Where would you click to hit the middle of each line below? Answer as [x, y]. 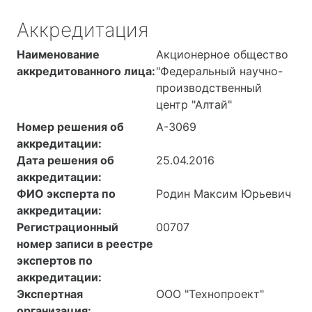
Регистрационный [68, 227]
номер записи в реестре [85, 244]
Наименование [58, 55]
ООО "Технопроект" [210, 294]
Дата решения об [65, 161]
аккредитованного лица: [86, 71]
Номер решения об [70, 127]
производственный [209, 88]
